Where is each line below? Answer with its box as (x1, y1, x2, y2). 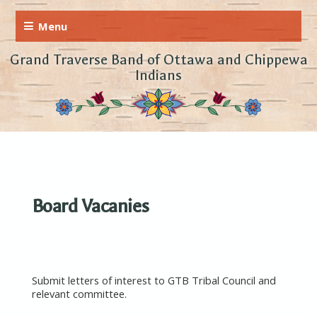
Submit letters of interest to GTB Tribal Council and (31, 273, 276, 288)
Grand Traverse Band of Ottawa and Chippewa (9, 51, 308, 69)
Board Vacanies (31, 195, 149, 217)
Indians (135, 67, 182, 84)
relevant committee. (31, 287, 127, 301)
